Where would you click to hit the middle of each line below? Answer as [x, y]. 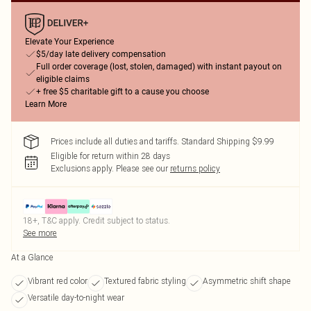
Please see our [142, 168]
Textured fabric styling [145, 281]
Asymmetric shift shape [247, 281]
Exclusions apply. [82, 168]
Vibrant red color [58, 281]
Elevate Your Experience [69, 42]
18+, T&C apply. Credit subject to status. [96, 220]
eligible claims [63, 79]
